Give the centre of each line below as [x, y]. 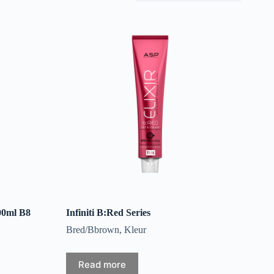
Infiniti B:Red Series [108, 212]
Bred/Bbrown [92, 229]
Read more [102, 265]
